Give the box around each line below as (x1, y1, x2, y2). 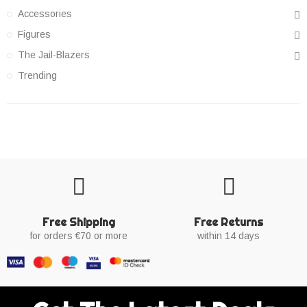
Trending (18, 70, 57, 82)
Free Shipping (42, 215, 115, 230)
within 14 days (197, 230, 260, 242)
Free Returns (194, 215, 263, 230)
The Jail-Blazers (18, 49, 90, 61)
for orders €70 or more (29, 230, 127, 242)
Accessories (18, 8, 72, 20)
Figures (18, 29, 51, 40)
